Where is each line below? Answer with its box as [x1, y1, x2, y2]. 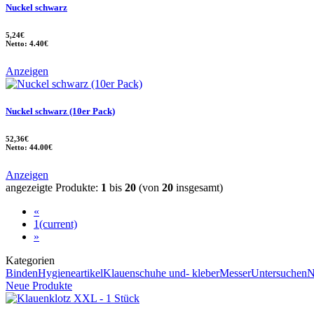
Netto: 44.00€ [6, 142, 53, 151]
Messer [219, 266, 251, 279]
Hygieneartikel [38, 266, 103, 279]
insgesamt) [173, 181, 223, 193]
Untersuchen [251, 266, 307, 279]
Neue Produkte [6, 279, 72, 292]
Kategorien [6, 254, 55, 266]
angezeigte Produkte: [6, 181, 101, 193]
